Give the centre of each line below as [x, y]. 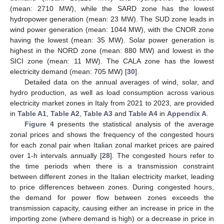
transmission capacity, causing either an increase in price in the [112, 208]
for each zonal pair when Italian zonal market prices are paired [112, 145]
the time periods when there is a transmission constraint [112, 166]
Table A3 [98, 113]
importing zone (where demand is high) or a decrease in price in [112, 218]
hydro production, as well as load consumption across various [112, 92]
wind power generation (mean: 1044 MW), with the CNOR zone [112, 29]
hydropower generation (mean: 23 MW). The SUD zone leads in [112, 19]
